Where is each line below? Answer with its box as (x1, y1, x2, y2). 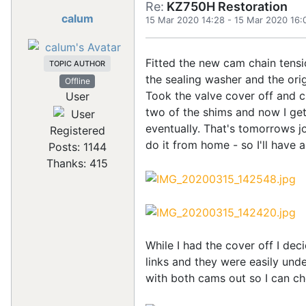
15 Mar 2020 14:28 (145, 14, 225, 26)
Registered (49, 123, 105, 137)
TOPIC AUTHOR (49, 58, 105, 68)
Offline (64, 75, 90, 86)
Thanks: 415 (46, 156, 108, 170)
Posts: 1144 (48, 139, 107, 154)
